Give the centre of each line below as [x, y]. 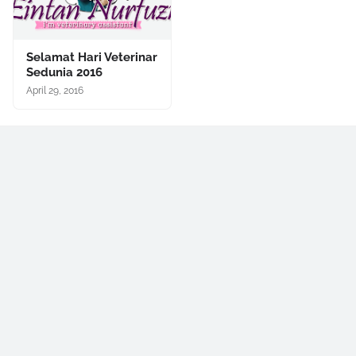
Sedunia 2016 [64, 72]
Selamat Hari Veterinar [92, 57]
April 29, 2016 [55, 90]
